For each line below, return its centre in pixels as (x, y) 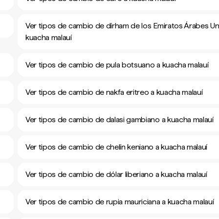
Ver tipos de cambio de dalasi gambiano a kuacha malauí (120, 120)
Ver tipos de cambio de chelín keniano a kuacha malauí (117, 147)
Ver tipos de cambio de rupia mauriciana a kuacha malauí (120, 202)
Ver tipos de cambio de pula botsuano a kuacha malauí (117, 65)
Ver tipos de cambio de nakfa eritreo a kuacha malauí (114, 92)
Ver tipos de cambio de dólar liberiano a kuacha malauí (116, 174)
